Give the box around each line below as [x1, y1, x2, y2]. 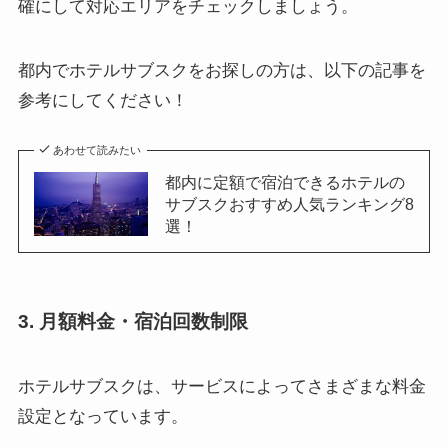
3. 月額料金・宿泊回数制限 [17, 310, 248, 332]
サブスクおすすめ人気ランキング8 [164, 194, 414, 213]
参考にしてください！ [17, 90, 188, 110]
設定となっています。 [17, 407, 188, 427]
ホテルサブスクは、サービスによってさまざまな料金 [17, 377, 426, 397]
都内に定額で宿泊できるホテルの [164, 172, 405, 191]
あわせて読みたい [53, 143, 142, 156]
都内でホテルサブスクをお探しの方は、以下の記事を [17, 60, 426, 80]
